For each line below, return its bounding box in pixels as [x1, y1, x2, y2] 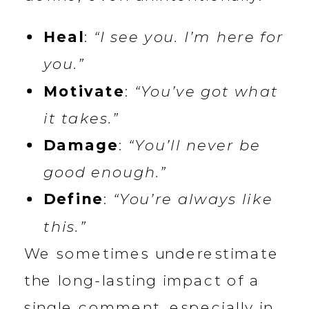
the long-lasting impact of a [24, 271, 260, 290]
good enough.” [43, 163, 167, 182]
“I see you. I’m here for [93, 28, 284, 47]
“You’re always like [112, 190, 273, 209]
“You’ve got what [134, 81, 279, 101]
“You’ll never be [128, 136, 261, 154]
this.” [43, 217, 86, 236]
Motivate [43, 81, 125, 101]
